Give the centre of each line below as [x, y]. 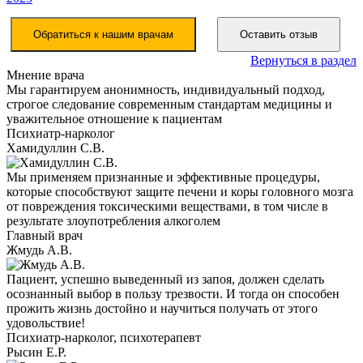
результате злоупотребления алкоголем [113, 220]
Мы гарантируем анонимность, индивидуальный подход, [166, 89]
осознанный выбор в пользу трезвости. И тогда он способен [173, 293]
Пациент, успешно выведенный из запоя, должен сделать [165, 279]
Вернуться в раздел [303, 60]
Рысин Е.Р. [36, 352]
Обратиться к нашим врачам [103, 34]
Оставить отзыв [279, 34]
